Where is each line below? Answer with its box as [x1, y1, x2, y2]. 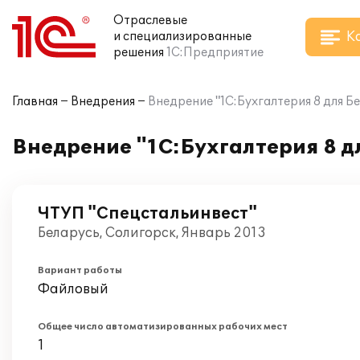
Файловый [38, 281, 108, 297]
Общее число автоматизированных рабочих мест [38, 321, 288, 332]
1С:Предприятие [166, 46, 264, 59]
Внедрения [71, 95, 135, 108]
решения [113, 46, 164, 59]
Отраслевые [113, 14, 187, 27]
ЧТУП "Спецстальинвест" [38, 204, 257, 223]
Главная [12, 95, 58, 108]
